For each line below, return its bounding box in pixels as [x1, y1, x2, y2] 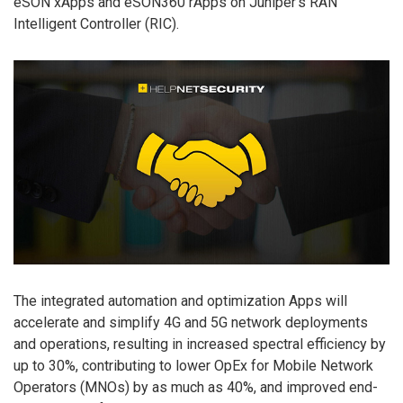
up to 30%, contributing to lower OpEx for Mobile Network [13, 356, 373, 374]
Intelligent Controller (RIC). [13, 14, 179, 32]
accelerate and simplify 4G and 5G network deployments [13, 313, 368, 331]
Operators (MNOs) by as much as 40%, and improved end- [13, 378, 378, 396]
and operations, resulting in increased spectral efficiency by [13, 335, 386, 353]
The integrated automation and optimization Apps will [13, 291, 347, 309]
